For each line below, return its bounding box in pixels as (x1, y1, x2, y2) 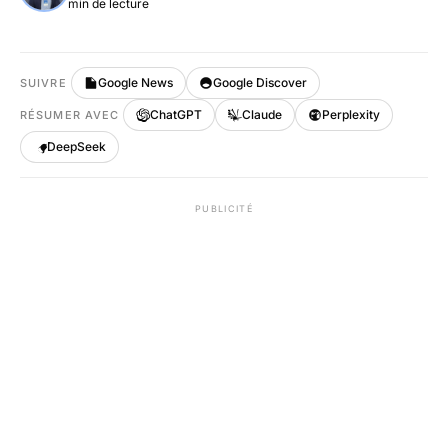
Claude (242, 107, 283, 122)
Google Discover (212, 75, 307, 90)
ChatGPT (150, 107, 203, 122)
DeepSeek (47, 139, 106, 154)
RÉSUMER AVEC (20, 108, 120, 122)
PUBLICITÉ (194, 203, 254, 214)
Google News (97, 75, 173, 90)
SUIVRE (20, 76, 67, 90)
